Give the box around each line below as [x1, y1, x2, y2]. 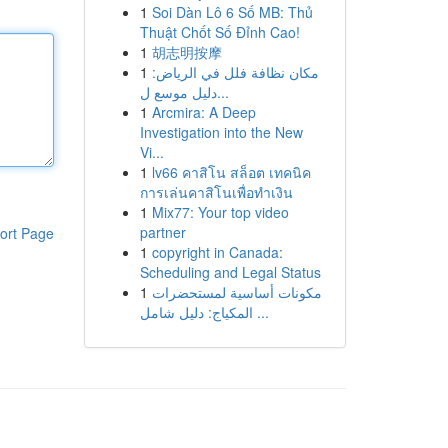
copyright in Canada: [151, 242, 283, 262]
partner [139, 222, 186, 242]
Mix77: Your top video [151, 202, 289, 222]
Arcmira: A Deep [151, 102, 256, 122]
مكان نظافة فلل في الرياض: [151, 62, 319, 82]
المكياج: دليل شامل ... [252, 302, 269, 322]
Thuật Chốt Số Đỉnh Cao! [139, 22, 300, 42]
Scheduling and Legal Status [139, 262, 321, 282]
